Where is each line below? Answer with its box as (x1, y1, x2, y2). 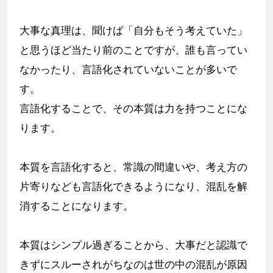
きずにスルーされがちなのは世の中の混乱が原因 (19, 258, 247, 271)
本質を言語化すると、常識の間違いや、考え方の (19, 161, 247, 174)
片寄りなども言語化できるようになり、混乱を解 (19, 180, 247, 193)
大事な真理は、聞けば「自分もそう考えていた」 (19, 24, 247, 37)
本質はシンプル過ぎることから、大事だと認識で (19, 239, 247, 252)
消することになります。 (19, 200, 133, 213)
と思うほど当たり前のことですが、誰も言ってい (19, 44, 247, 57)
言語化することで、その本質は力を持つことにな (19, 102, 247, 115)
